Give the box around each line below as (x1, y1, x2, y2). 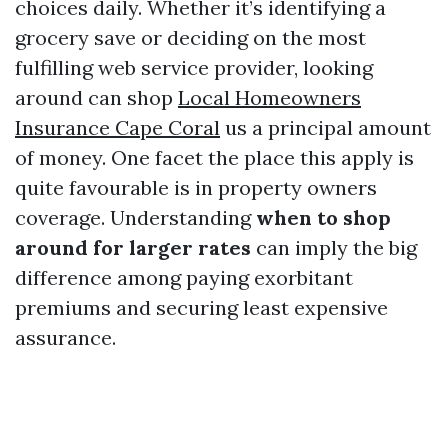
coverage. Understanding (15, 205, 256, 230)
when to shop (256, 205, 391, 230)
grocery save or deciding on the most (15, 25, 366, 50)
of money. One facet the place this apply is (15, 145, 414, 170)
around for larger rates (15, 235, 251, 260)
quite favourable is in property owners (15, 175, 377, 200)
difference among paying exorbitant (15, 265, 353, 290)
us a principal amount (220, 115, 431, 140)
